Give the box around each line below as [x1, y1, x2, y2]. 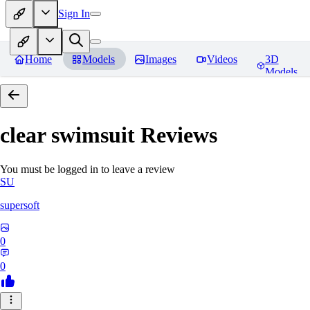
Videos [207, 53, 237, 65]
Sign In [58, 7, 90, 19]
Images [145, 53, 176, 65]
